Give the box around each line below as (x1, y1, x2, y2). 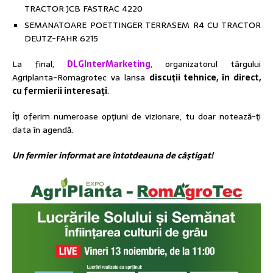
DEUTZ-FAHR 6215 (24, 32, 98, 46)
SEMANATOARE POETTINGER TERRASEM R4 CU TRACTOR (24, 18, 261, 32)
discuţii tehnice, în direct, (149, 71, 261, 85)
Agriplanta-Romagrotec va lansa (12, 71, 149, 85)
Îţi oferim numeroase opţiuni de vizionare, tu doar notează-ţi (12, 110, 261, 124)
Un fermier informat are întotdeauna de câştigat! (12, 149, 213, 163)
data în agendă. (12, 123, 73, 137)
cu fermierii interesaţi (12, 84, 107, 98)
